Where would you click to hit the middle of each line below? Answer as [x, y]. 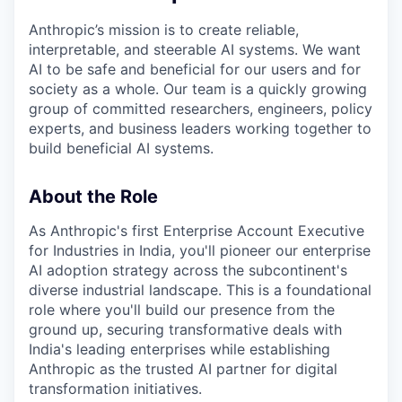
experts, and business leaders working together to [200, 128]
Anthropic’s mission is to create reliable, [164, 29]
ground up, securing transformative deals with [185, 329]
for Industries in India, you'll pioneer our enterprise [200, 250]
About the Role [93, 196]
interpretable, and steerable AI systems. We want [195, 49]
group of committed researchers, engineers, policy [201, 108]
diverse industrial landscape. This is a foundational [200, 289]
